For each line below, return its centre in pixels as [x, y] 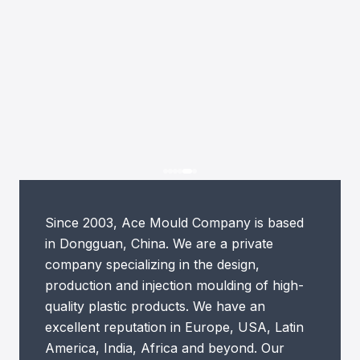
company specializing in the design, [152, 264]
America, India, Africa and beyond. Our [165, 348]
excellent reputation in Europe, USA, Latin [174, 327]
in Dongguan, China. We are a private [159, 243]
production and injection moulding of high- [174, 285]
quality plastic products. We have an [155, 306]
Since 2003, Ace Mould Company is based [174, 223]
